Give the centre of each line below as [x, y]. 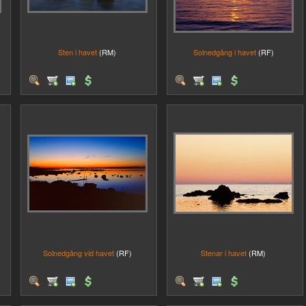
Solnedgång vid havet [78, 253]
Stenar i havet [224, 253]
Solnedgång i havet [224, 52]
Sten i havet [78, 52]
